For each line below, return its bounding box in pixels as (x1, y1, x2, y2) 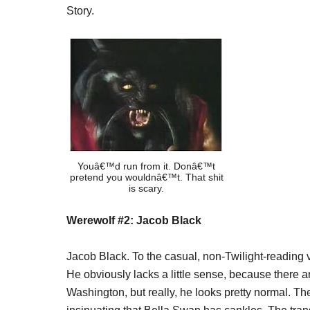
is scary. (129, 183, 164, 194)
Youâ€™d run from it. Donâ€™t (77, 161, 215, 172)
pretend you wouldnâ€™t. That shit (69, 172, 224, 183)
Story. (66, 5, 94, 17)
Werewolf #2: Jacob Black (66, 215, 201, 226)
